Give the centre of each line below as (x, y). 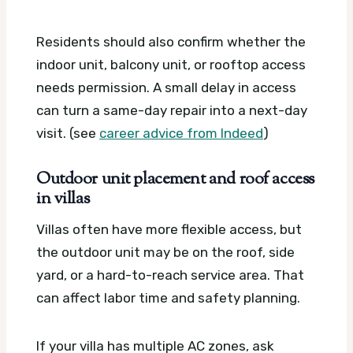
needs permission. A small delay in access (166, 88)
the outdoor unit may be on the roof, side (165, 252)
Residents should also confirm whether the (171, 42)
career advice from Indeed (181, 134)
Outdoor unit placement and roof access (175, 180)
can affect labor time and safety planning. (168, 297)
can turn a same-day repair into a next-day (172, 111)
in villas (63, 200)
